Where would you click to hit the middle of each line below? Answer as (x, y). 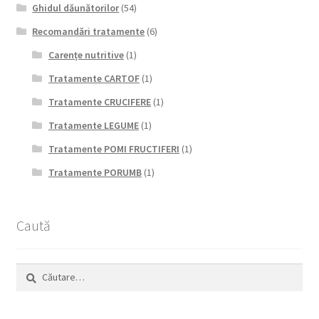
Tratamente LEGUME (93, 126)
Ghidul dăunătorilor (76, 8)
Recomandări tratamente (89, 32)
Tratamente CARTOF (94, 79)
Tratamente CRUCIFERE (99, 102)
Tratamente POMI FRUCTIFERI (114, 149)
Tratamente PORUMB (95, 173)
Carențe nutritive (86, 55)
